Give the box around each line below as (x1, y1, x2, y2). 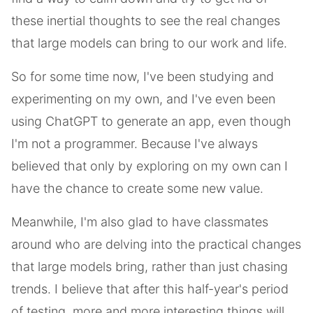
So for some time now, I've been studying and (11, 68, 274, 84)
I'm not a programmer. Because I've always (11, 136, 258, 151)
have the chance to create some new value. (11, 180, 263, 196)
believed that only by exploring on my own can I (11, 158, 288, 173)
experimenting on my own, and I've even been (11, 91, 275, 106)
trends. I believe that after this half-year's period (11, 281, 289, 296)
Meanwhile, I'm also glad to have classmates (11, 214, 268, 229)
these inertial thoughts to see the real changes (11, 13, 280, 28)
